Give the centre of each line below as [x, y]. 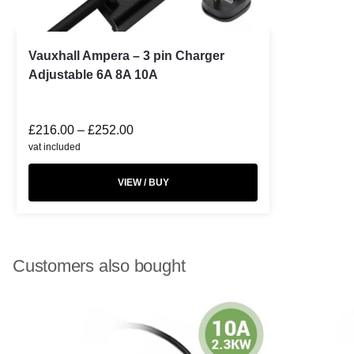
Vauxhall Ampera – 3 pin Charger [126, 55]
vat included [55, 147]
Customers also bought [99, 265]
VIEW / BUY [143, 182]
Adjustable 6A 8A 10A [93, 74]
